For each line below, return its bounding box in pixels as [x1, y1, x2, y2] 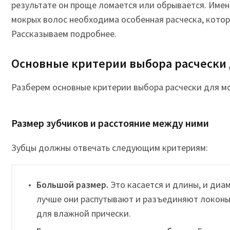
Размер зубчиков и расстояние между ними [11, 117, 209, 129]
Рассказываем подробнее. [11, 28, 117, 40]
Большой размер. [36, 179, 108, 190]
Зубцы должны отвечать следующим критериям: [11, 142, 208, 154]
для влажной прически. [36, 207, 131, 219]
